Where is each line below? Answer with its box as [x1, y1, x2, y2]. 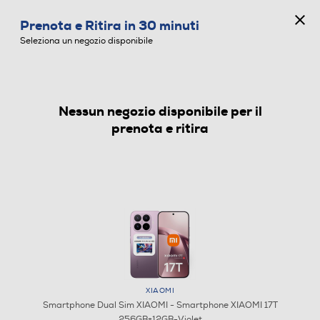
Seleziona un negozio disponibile [20, 36, 153, 46]
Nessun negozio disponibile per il [58, 103, 262, 120]
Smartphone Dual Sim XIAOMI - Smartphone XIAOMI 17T [42, 300, 278, 311]
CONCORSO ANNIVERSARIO [88, 6, 232, 19]
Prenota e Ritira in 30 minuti [20, 17, 199, 34]
